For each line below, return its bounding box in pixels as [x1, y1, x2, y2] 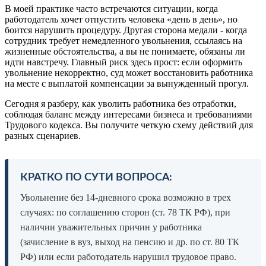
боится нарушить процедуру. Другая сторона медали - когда [5, 24, 247, 35]
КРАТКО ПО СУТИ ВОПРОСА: [20, 172, 172, 183]
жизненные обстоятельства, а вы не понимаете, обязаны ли [5, 46, 245, 56]
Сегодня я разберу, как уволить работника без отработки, [5, 98, 236, 109]
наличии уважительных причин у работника [20, 221, 202, 232]
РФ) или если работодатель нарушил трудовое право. [20, 251, 236, 262]
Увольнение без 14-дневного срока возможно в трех [20, 192, 231, 202]
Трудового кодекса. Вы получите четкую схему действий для [5, 119, 253, 130]
